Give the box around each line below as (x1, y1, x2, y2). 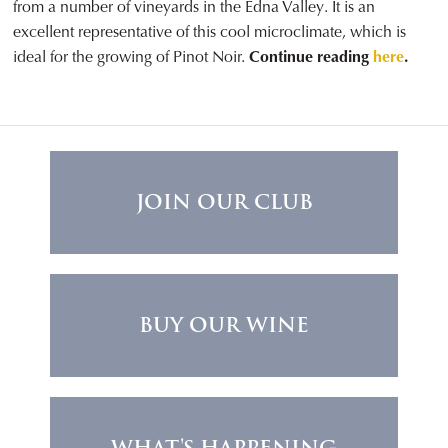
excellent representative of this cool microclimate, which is (13, 21, 407, 43)
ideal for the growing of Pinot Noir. (13, 46, 250, 68)
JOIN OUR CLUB (135, 187, 313, 218)
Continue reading (249, 46, 374, 68)
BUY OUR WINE (139, 310, 309, 341)
